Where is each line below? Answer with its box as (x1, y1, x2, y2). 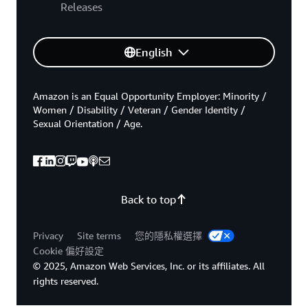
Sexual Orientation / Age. (33, 117, 142, 129)
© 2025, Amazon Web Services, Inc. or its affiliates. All (33, 259, 265, 272)
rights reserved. (33, 274, 98, 287)
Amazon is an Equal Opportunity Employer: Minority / (33, 89, 267, 102)
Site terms (77, 229, 121, 241)
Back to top (121, 192, 176, 206)
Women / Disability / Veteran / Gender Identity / (33, 103, 245, 115)
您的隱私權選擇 (135, 229, 205, 241)
